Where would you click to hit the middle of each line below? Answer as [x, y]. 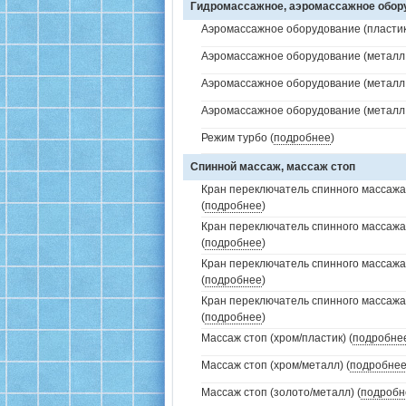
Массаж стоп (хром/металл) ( [275, 365]
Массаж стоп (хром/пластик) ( [277, 338]
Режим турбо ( [237, 138]
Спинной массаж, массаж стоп [273, 167]
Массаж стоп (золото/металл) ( [281, 392]
